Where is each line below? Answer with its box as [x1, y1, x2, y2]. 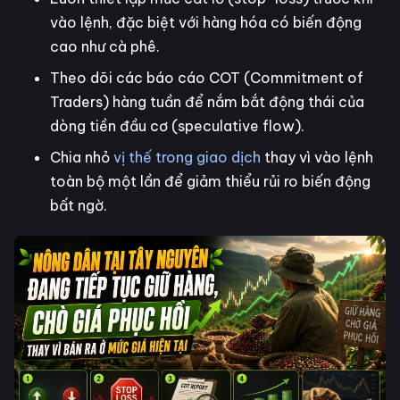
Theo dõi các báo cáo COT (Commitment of [50, 68, 363, 87]
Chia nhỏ [50, 147, 113, 166]
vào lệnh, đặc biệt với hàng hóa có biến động [50, 12, 362, 31]
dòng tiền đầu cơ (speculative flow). [50, 116, 304, 135]
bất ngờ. [50, 196, 107, 214]
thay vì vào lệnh [261, 147, 373, 166]
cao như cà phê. [50, 37, 160, 55]
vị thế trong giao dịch [113, 147, 261, 166]
